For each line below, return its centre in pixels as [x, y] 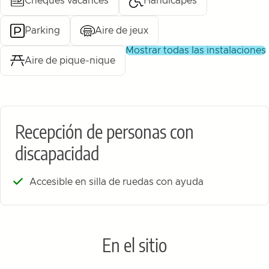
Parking [42, 31]
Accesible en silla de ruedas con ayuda [116, 182]
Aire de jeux [122, 31]
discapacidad [57, 153]
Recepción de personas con [104, 132]
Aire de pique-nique [70, 61]
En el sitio [134, 245]
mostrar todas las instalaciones [200, 51]
